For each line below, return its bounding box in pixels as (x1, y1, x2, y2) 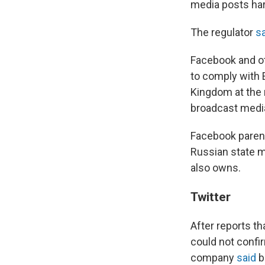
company (190, 251, 237, 264)
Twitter (190, 189, 231, 204)
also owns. (190, 161, 241, 174)
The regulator (190, 26, 256, 38)
